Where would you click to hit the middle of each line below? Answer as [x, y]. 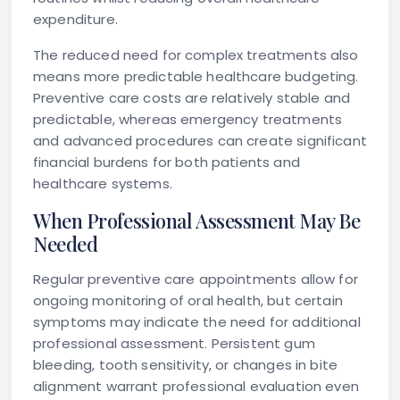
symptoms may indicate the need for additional [197, 322]
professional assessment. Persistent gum [174, 344]
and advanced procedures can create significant [200, 141]
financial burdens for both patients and [167, 162]
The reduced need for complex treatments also [196, 55]
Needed [66, 244]
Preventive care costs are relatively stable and [192, 98]
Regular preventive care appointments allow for [196, 279]
